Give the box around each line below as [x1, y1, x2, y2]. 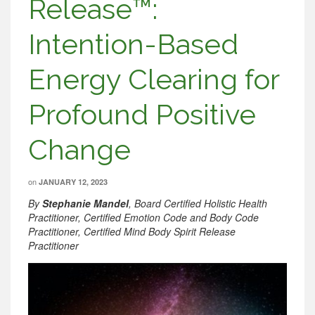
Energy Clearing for [28, 63, 279, 96]
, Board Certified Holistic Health [129, 196, 267, 210]
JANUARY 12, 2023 [39, 176, 108, 187]
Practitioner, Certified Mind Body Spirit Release [28, 224, 236, 238]
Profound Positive [28, 98, 256, 131]
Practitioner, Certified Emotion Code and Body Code [28, 210, 259, 224]
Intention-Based [28, 27, 238, 60]
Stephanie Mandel [42, 196, 129, 210]
